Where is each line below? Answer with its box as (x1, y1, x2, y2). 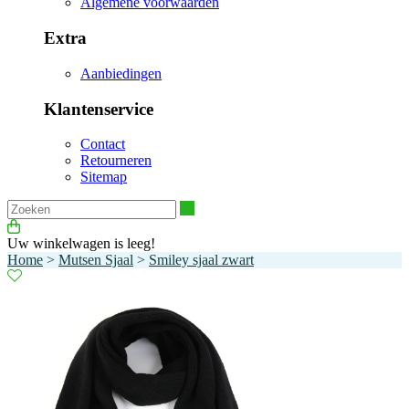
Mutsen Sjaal (58, 252, 133, 268)
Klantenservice (44, 99, 153, 119)
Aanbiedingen (80, 65, 162, 81)
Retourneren (80, 152, 152, 169)
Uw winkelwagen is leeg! (7, 236, 155, 252)
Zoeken (194, 199, 237, 215)
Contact (80, 136, 125, 152)
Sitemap (80, 169, 127, 185)
